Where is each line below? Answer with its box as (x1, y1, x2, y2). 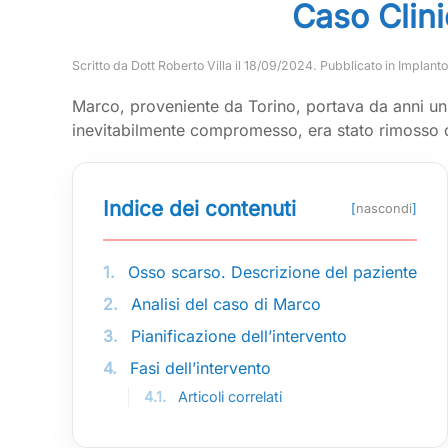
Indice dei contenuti (103, 196, 296, 222)
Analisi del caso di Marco (126, 294, 321, 315)
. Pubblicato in (313, 58, 398, 74)
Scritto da (72, 58, 131, 74)
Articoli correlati (174, 388, 282, 406)
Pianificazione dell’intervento (126, 326, 347, 347)
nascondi (356, 201, 412, 217)
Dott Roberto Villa (131, 58, 232, 74)
